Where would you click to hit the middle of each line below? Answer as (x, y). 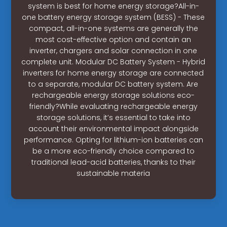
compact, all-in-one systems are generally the (113, 28)
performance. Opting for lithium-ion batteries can (113, 140)
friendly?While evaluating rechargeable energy (113, 106)
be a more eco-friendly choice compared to (113, 151)
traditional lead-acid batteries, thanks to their (113, 162)
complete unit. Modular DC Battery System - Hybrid (113, 62)
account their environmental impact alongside (113, 128)
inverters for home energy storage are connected (113, 73)
